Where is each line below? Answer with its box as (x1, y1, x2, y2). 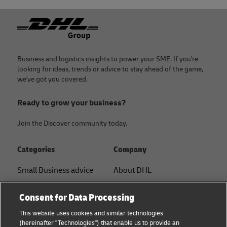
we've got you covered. (17, 74, 88, 84)
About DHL (113, 165, 152, 175)
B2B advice (17, 203, 56, 214)
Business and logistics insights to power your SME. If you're (17, 54, 198, 63)
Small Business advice (17, 165, 93, 175)
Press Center (113, 203, 157, 214)
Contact (113, 184, 140, 195)
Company (113, 144, 146, 155)
